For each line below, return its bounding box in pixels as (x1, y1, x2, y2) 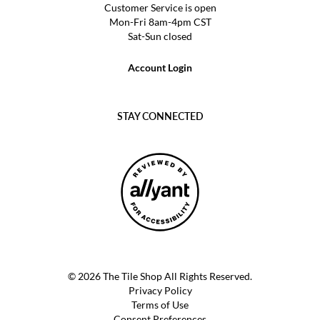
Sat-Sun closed (128, 30, 192, 42)
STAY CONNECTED (116, 110, 204, 122)
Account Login (128, 61, 192, 74)
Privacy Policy (128, 284, 192, 296)
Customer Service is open (104, 1, 216, 14)
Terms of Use (131, 299, 189, 311)
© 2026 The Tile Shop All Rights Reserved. (68, 270, 252, 282)
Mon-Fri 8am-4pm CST (109, 16, 211, 28)
